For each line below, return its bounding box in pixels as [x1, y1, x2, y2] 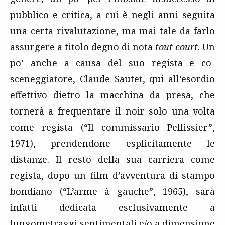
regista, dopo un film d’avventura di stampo [10, 169, 215, 182]
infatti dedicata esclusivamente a [10, 201, 215, 214]
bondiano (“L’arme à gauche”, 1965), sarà [10, 185, 215, 198]
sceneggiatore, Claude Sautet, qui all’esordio [10, 73, 215, 85]
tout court [155, 41, 198, 53]
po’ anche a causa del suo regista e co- [10, 57, 215, 69]
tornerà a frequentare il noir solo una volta [10, 105, 215, 118]
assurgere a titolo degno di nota [10, 41, 155, 53]
